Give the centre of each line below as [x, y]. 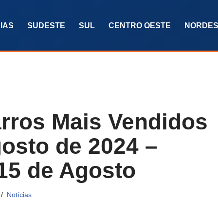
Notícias [19, 195]
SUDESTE [46, 26]
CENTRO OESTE [140, 26]
